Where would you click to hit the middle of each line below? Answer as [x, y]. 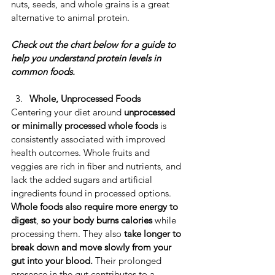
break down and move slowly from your [92, 247]
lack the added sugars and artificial [83, 180]
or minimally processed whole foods [84, 126]
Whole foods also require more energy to [96, 207]
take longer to [154, 234]
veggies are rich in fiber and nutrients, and [97, 166]
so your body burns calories [97, 220]
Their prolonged [130, 261]
